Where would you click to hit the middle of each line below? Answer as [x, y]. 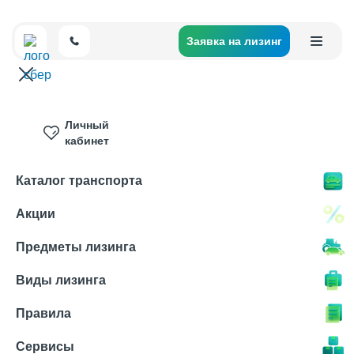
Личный [87, 125]
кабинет [87, 141]
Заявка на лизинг [234, 41]
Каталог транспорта [79, 181]
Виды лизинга [61, 280]
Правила [43, 313]
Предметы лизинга [76, 247]
